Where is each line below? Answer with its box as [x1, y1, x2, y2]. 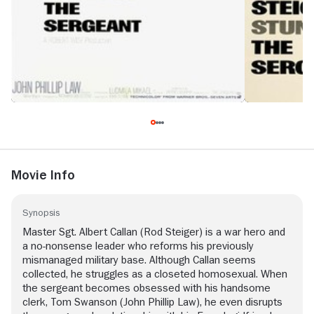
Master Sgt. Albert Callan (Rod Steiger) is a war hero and [22, 226, 285, 238]
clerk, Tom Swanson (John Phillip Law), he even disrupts [22, 296, 282, 308]
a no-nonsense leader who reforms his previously [22, 240, 254, 252]
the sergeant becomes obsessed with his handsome [22, 282, 271, 294]
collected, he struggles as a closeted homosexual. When [22, 268, 287, 280]
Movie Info [11, 168, 75, 182]
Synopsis [22, 207, 60, 218]
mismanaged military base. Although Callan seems [22, 254, 256, 266]
